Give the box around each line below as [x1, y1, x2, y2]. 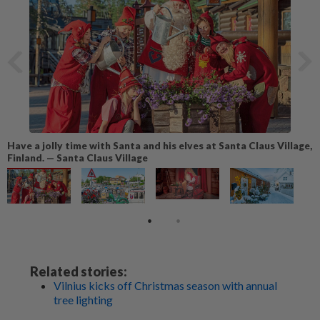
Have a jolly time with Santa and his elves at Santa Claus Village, [7, 139, 312, 151]
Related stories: [30, 263, 127, 279]
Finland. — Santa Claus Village [7, 151, 148, 164]
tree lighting [54, 292, 113, 306]
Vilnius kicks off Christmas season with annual [54, 278, 277, 292]
